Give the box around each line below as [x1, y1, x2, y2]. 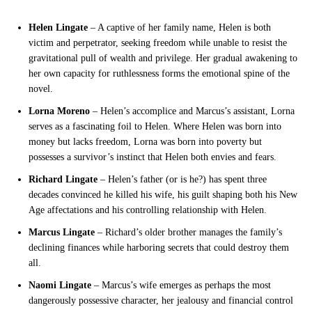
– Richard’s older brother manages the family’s [95, 227, 282, 237]
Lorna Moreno [29, 106, 90, 116]
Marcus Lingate [29, 227, 95, 237]
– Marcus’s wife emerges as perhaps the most [91, 280, 271, 290]
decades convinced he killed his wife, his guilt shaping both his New [29, 189, 297, 200]
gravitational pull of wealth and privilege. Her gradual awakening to [29, 53, 297, 63]
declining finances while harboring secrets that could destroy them [29, 242, 289, 253]
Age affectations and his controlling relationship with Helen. [29, 205, 267, 215]
